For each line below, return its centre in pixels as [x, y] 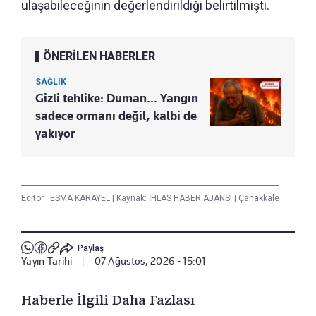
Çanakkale [258, 198]
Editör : [36, 198]
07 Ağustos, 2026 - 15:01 [150, 261]
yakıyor [55, 133]
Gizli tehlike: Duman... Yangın [117, 98]
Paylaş [90, 249]
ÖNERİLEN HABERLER [99, 56]
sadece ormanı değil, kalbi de [116, 115]
